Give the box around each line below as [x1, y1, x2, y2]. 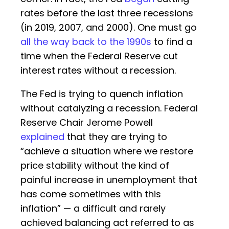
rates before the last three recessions [20, 7, 193, 20]
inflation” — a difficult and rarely [20, 202, 166, 215]
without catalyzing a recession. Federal [20, 102, 198, 115]
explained [20, 130, 64, 144]
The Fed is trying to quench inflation [20, 87, 183, 101]
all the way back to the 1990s [20, 35, 151, 49]
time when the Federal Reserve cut [20, 50, 178, 63]
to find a [151, 35, 192, 49]
